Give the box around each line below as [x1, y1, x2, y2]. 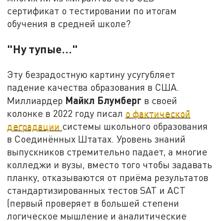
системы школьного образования [62, 120, 208, 132]
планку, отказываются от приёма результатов [7, 172, 209, 184]
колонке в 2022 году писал [7, 108, 126, 119]
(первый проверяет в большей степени [7, 197, 180, 209]
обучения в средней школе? [7, 18, 131, 30]
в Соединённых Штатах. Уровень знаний [7, 133, 186, 145]
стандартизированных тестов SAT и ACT [7, 184, 186, 196]
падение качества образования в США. [7, 81, 180, 93]
